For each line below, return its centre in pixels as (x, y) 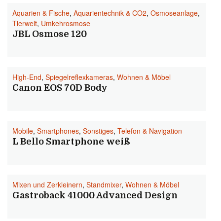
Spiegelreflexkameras (79, 77)
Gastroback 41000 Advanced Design (95, 195)
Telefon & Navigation (150, 131)
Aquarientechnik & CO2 (110, 13)
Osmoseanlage (174, 13)
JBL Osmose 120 (50, 34)
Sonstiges (98, 131)
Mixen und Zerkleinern (47, 184)
